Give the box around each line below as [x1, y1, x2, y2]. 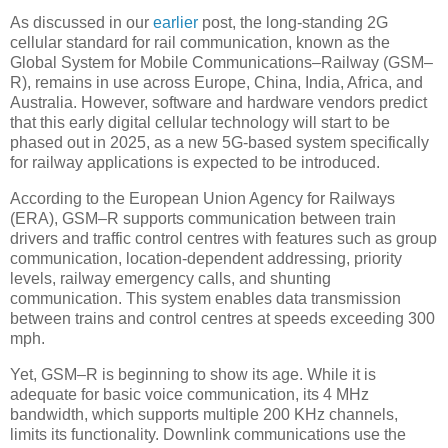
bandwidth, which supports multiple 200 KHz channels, [10, 406, 398, 424]
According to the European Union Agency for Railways [10, 190, 395, 208]
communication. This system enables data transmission [10, 290, 401, 308]
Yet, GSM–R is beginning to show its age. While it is [10, 366, 376, 384]
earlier [153, 14, 198, 32]
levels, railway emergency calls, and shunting [10, 270, 331, 288]
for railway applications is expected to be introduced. [10, 154, 380, 172]
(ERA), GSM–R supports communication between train [10, 210, 396, 228]
